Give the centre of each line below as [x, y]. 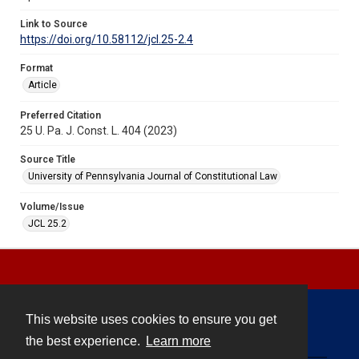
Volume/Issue [52, 206]
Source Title [48, 159]
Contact [179, 331]
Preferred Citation [61, 115]
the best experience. [85, 341]
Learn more [179, 341]
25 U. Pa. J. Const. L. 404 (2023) [99, 130]
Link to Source [54, 24]
